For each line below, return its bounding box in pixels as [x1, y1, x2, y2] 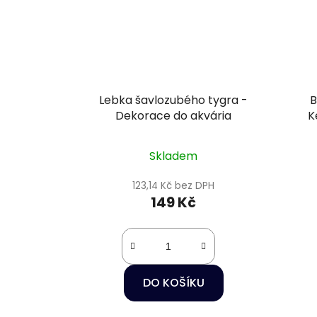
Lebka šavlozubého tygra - [99, 91, 248, 108]
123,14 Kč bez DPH [132, 178, 215, 192]
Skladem [149, 147, 198, 164]
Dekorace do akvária [115, 107, 232, 124]
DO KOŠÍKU [142, 274, 204, 291]
